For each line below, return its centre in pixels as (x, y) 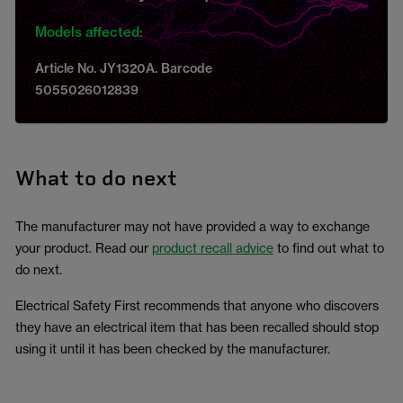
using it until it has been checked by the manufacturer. (173, 349)
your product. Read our (84, 248)
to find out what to (329, 248)
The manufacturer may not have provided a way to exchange (193, 226)
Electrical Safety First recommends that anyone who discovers (197, 305)
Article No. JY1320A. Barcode (124, 68)
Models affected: (89, 32)
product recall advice (213, 248)
